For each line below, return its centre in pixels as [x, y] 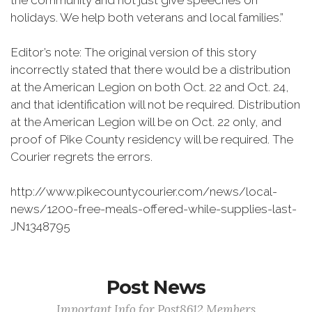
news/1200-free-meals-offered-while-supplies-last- [154, 209]
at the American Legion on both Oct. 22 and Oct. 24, [150, 87]
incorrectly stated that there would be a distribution [150, 70]
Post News [156, 287]
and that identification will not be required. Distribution [155, 104]
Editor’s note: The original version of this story [133, 52]
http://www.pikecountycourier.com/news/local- [144, 192]
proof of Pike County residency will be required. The [152, 139]
